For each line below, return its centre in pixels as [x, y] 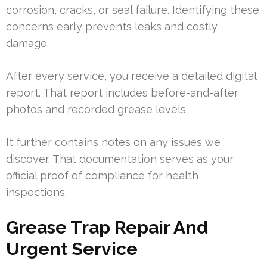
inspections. [36, 193]
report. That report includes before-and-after [122, 93]
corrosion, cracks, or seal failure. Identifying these [133, 10]
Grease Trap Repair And [107, 228]
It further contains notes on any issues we [113, 142]
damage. [27, 44]
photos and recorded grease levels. [97, 110]
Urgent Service [72, 249]
